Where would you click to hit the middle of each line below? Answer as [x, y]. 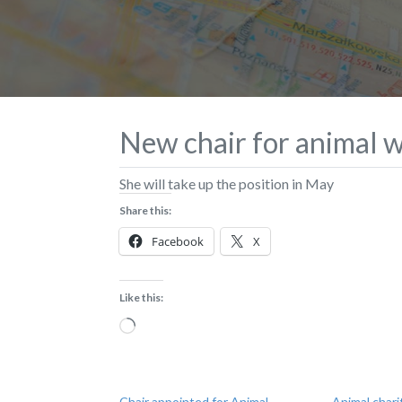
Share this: [145, 210]
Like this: [141, 297]
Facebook [178, 241]
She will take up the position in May [227, 183]
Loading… [165, 322]
